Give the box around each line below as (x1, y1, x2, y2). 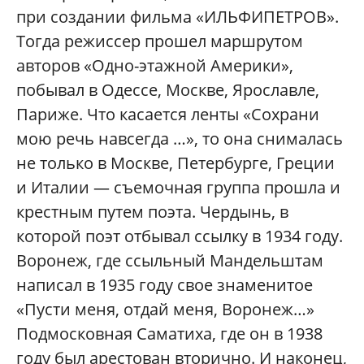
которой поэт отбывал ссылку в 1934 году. (16, 225, 343, 248)
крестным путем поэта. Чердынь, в (16, 201, 288, 223)
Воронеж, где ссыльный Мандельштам (16, 249, 323, 272)
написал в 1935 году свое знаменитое (16, 274, 313, 297)
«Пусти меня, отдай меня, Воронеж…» (16, 298, 314, 321)
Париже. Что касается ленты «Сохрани (16, 103, 319, 126)
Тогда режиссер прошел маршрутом (16, 30, 303, 53)
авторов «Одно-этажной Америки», (16, 54, 293, 77)
